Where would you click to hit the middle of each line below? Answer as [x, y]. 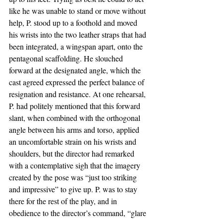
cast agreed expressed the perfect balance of [78, 82]
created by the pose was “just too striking [74, 177]
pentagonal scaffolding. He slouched [67, 58]
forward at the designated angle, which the [76, 70]
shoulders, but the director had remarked [73, 153]
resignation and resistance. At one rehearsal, [78, 94]
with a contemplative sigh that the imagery [76, 165]
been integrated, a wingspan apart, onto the [77, 46]
